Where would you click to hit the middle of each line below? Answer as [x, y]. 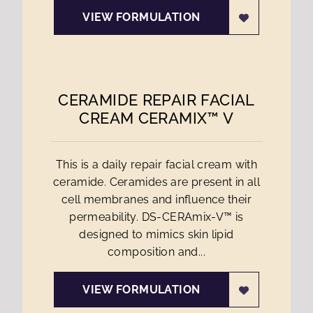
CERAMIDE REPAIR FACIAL [156, 100]
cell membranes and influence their [156, 199]
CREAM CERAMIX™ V [156, 118]
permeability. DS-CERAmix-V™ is [156, 217]
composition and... [156, 252]
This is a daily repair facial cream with [156, 165]
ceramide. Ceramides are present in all [156, 182]
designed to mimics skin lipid [156, 234]
